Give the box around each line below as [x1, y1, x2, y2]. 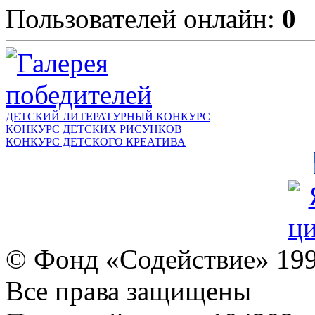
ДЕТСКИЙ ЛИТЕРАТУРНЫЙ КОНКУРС [6, 110, 210, 123]
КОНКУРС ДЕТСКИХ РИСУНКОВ [6, 123, 182, 136]
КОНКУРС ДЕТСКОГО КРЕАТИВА [6, 136, 186, 148]
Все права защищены [6, 276, 251, 307]
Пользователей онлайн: [6, 4, 282, 34]
